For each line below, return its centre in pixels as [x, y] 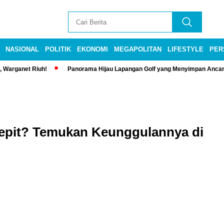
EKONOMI [92, 49]
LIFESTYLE [185, 49]
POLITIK [58, 49]
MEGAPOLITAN [138, 49]
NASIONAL [22, 49]
